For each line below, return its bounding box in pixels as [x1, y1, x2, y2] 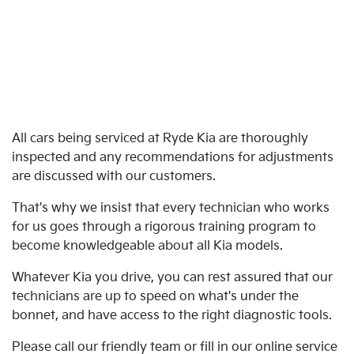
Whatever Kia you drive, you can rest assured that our [12, 270, 333, 285]
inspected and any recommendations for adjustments [12, 150, 333, 165]
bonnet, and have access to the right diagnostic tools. [12, 308, 332, 323]
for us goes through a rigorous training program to [12, 220, 316, 235]
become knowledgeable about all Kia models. [12, 239, 283, 254]
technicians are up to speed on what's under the [12, 289, 299, 304]
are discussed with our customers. [12, 169, 216, 184]
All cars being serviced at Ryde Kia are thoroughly [12, 131, 308, 146]
